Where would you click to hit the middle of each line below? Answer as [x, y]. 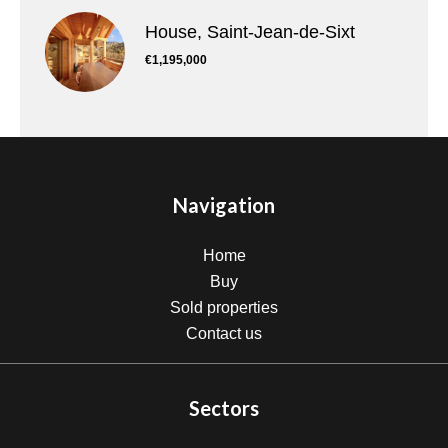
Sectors [224, 408]
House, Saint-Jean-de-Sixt [250, 32]
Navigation [224, 205]
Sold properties [224, 307]
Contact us [224, 333]
